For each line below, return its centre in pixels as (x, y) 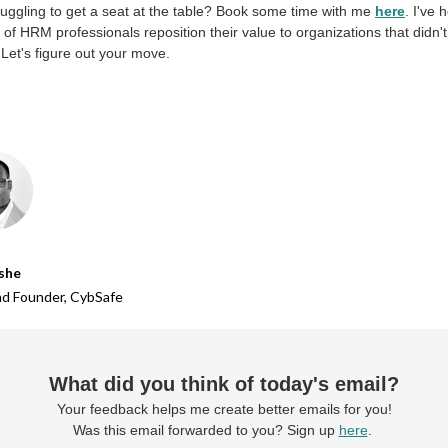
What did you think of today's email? (224, 384)
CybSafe (96, 296)
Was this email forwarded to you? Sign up (205, 430)
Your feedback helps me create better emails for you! (224, 409)
